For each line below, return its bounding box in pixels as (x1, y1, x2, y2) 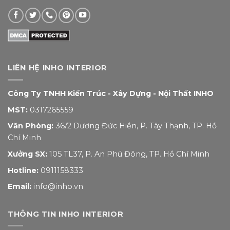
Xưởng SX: (8, 149, 47, 159)
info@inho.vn (31, 182, 83, 191)
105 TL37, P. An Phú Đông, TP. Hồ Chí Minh (47, 149, 209, 159)
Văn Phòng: (8, 121, 53, 131)
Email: (8, 182, 31, 191)
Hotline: (8, 165, 39, 175)
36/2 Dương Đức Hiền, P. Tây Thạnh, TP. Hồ (53, 121, 217, 131)
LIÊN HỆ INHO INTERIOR (8, 63, 108, 73)
